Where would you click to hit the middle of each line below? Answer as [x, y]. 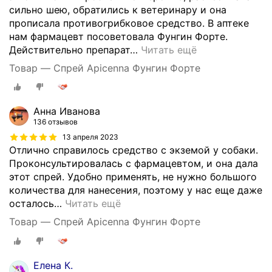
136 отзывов [56, 122]
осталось [32, 204]
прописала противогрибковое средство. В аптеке [129, 23]
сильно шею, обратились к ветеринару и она [118, 9]
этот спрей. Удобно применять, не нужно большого [133, 177]
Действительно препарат [70, 49]
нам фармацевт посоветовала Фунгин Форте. [118, 36]
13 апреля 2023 [90, 137]
